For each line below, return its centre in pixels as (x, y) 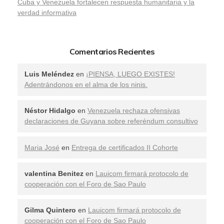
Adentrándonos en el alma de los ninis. (86, 85)
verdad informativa (47, 12)
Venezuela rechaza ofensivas (134, 111)
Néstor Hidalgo (50, 111)
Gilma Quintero (50, 210)
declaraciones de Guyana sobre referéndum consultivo (111, 121)
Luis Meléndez (49, 74)
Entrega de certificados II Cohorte (125, 147)
